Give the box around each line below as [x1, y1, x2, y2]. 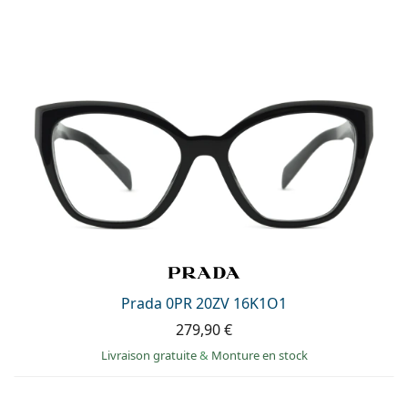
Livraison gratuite [100, 347, 199, 364]
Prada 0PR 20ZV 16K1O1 [121, 293, 287, 314]
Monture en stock [210, 347, 308, 364]
